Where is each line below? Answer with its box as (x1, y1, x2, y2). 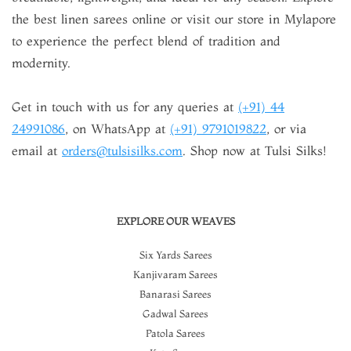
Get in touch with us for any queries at (12, 99, 238, 114)
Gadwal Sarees (143, 307, 208, 320)
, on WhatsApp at (65, 121, 170, 136)
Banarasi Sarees (139, 288, 212, 300)
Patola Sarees (146, 327, 205, 339)
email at (12, 143, 62, 158)
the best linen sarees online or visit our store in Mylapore (12, 11, 336, 27)
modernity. (12, 55, 75, 71)
